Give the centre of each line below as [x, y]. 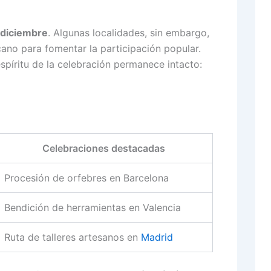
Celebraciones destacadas [103, 149]
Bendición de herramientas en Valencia [93, 208]
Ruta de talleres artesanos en [73, 237]
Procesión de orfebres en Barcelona [87, 178]
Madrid [157, 237]
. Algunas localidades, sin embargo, [129, 32]
